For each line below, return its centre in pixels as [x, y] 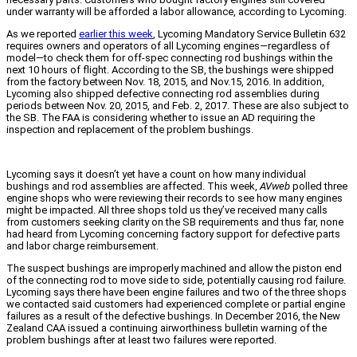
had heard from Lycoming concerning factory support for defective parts [173, 234]
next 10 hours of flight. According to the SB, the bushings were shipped [170, 70]
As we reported [43, 34]
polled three [319, 186]
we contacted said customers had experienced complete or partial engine [176, 304]
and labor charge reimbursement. [82, 246]
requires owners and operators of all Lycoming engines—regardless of [168, 46]
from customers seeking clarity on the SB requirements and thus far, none [175, 222]
